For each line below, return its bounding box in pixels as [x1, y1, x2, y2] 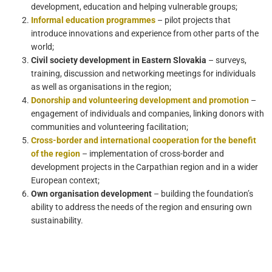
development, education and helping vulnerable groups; [31, 1, 238, 12]
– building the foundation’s [154, 188, 254, 199]
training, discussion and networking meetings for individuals [31, 68, 256, 78]
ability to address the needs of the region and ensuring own [31, 202, 253, 212]
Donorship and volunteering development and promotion [31, 95, 250, 105]
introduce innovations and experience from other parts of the [31, 28, 259, 38]
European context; [31, 175, 100, 185]
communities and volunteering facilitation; [31, 121, 189, 132]
